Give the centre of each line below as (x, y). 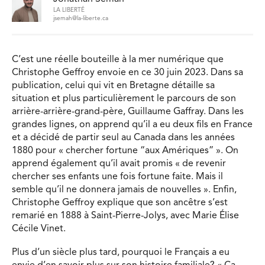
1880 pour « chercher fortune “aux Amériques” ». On (125, 151)
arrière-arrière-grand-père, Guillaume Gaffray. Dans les (128, 112)
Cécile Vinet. (39, 229)
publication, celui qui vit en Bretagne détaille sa (113, 86)
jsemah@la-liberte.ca (81, 18)
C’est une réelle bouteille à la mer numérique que (118, 60)
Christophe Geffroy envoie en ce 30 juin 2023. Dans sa (127, 73)
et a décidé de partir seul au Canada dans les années (123, 138)
